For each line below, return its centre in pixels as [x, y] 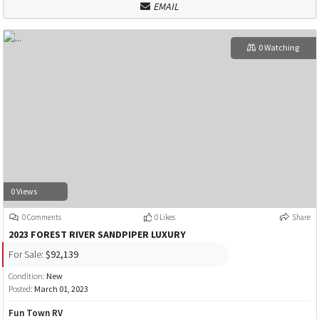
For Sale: [26, 255]
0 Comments [41, 217]
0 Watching [278, 48]
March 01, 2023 [61, 288]
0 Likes [164, 217]
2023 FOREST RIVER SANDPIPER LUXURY [97, 234]
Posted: [21, 288]
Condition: [27, 276]
